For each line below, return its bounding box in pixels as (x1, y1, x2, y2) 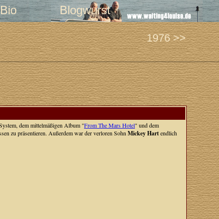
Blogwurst (59, 3, 110, 17)
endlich (158, 129, 177, 137)
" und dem (134, 121, 159, 129)
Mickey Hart (127, 129, 159, 137)
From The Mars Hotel (84, 121, 135, 129)
